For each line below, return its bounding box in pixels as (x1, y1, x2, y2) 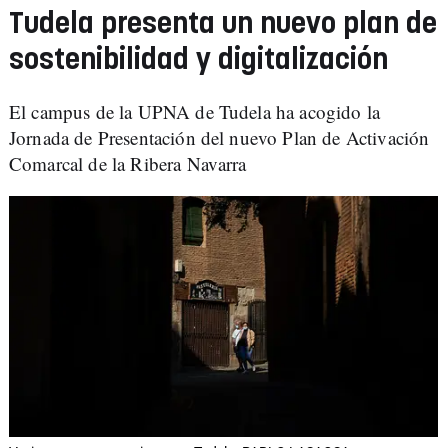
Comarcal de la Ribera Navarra (9, 151, 247, 176)
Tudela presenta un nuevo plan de (9, 10, 437, 39)
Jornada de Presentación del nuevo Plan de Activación (9, 125, 430, 150)
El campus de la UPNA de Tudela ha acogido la (9, 99, 381, 124)
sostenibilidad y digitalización (9, 46, 388, 75)
